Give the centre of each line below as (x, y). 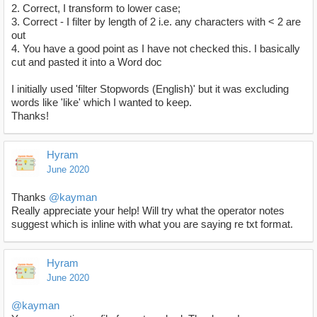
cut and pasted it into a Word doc (87, 62)
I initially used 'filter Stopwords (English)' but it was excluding (150, 89)
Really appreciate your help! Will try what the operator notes (148, 211)
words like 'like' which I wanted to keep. (102, 103)
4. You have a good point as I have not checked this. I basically (156, 49)
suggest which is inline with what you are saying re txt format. (152, 224)
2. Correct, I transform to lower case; (96, 8)
